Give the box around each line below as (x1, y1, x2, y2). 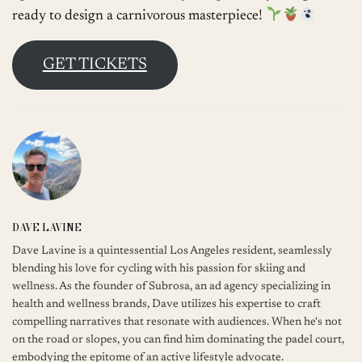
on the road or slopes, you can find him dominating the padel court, (12, 334, 345, 346)
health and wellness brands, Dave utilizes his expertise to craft (12, 298, 322, 310)
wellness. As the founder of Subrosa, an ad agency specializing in (12, 280, 331, 293)
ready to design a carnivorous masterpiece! (12, 8, 267, 23)
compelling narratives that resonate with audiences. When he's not (12, 316, 343, 328)
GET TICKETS (42, 57, 147, 74)
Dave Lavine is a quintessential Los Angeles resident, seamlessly (12, 245, 333, 257)
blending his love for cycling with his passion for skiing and (12, 263, 306, 275)
